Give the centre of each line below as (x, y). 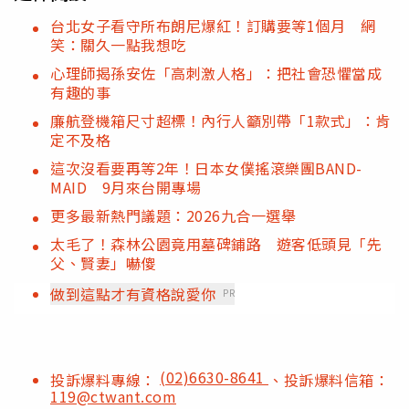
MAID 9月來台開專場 (126, 187)
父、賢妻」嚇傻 (103, 262)
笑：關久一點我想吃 (118, 44)
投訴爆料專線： (105, 379)
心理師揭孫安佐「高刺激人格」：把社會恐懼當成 (216, 73)
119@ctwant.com (113, 396)
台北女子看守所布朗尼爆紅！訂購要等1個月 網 (213, 25)
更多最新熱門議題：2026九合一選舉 (173, 215)
